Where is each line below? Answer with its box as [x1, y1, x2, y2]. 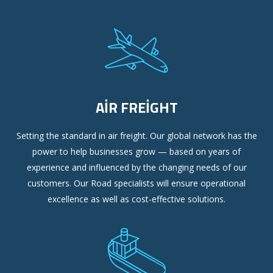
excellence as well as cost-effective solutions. [48, 193, 225, 205]
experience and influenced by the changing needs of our [26, 161, 247, 174]
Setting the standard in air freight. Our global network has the [16, 130, 257, 142]
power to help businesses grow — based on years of [32, 146, 241, 158]
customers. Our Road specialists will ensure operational [27, 177, 246, 190]
